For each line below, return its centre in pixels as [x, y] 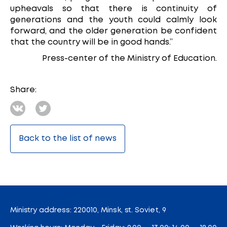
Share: [23, 90]
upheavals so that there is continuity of [113, 9]
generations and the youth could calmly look [113, 20]
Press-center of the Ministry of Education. [129, 58]
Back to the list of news [68, 138]
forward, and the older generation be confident [113, 31]
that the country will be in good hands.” [91, 42]
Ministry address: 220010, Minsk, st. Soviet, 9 [88, 210]
